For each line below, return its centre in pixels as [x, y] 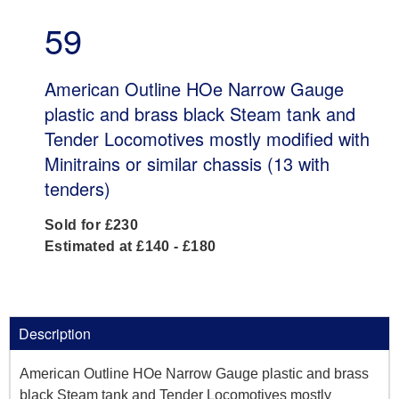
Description [55, 334]
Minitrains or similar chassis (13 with [187, 164]
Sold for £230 [92, 225]
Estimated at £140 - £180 [130, 247]
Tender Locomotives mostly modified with [207, 139]
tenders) [77, 189]
